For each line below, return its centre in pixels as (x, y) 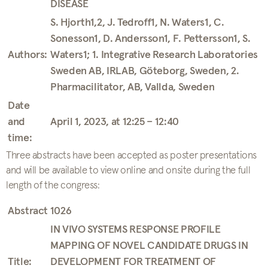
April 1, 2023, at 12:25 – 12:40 (115, 122)
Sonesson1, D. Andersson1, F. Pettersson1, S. (150, 39)
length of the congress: (53, 186)
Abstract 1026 (40, 211)
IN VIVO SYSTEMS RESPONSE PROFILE (135, 230)
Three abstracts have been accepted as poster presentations (132, 156)
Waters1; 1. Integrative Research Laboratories (154, 55)
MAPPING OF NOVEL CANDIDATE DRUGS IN (149, 246)
